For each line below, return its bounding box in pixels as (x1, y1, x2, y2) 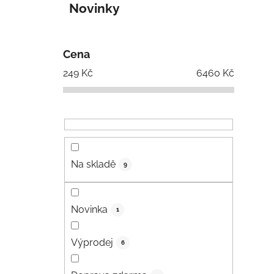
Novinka (71, 203, 108, 215)
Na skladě (71, 158, 116, 171)
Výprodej (71, 236, 113, 248)
